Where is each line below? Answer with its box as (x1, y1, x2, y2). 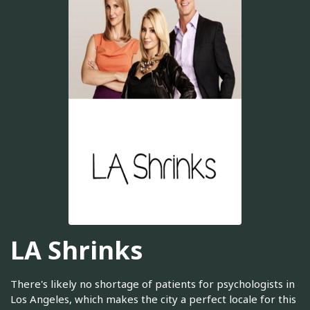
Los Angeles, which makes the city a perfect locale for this (10, 292, 296, 307)
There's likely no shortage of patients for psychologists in (10, 277, 295, 291)
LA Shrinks (10, 232, 143, 267)
